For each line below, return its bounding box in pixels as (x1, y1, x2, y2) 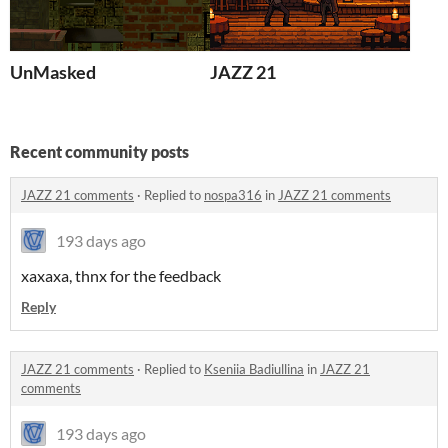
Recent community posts (10, 142, 189, 162)
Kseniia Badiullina (204, 361, 304, 378)
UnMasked (10, 61, 96, 84)
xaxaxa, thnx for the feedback (21, 266, 221, 286)
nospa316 (204, 187, 262, 204)
